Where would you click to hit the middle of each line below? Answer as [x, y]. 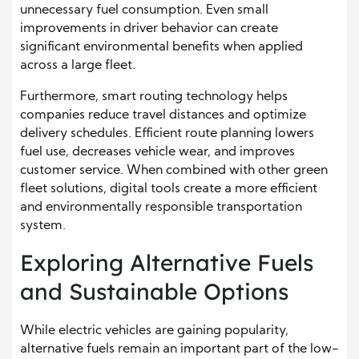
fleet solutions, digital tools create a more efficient [169, 190]
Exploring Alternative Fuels [167, 263]
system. [43, 226]
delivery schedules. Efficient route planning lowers [167, 134]
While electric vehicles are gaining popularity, [154, 331]
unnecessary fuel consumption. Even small [144, 11]
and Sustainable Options [154, 292]
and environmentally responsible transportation [161, 208]
